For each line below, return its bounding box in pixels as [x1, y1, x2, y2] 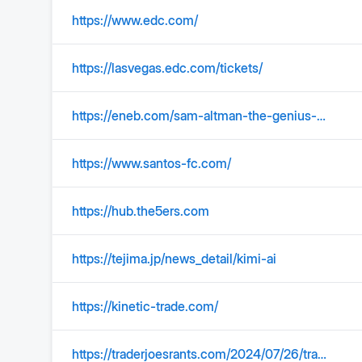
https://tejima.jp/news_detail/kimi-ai [72, 250, 276, 267]
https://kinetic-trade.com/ [72, 298, 218, 314]
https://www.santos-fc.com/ [72, 155, 231, 171]
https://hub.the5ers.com [72, 203, 209, 219]
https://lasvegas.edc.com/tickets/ [72, 60, 263, 76]
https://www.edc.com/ [72, 12, 198, 28]
